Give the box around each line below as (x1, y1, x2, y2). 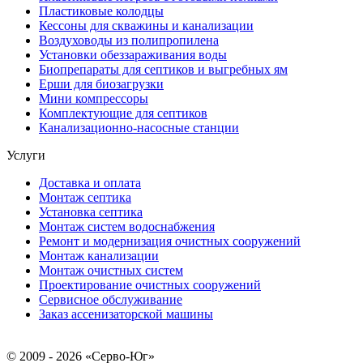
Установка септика (39, 205, 143, 220)
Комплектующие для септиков (39, 106, 207, 121)
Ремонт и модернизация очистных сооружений (39, 234, 301, 249)
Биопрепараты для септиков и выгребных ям (39, 62, 288, 77)
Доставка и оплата (39, 176, 141, 190)
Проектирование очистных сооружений (39, 278, 261, 293)
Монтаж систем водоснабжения (39, 220, 215, 234)
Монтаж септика (39, 190, 131, 205)
